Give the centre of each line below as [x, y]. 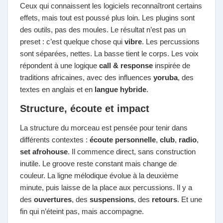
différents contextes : [55, 140]
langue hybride [120, 89]
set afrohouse [44, 152]
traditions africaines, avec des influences [87, 77]
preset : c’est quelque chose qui [72, 42]
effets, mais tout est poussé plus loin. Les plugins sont [107, 18]
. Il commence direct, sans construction [132, 152]
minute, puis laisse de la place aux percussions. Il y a [106, 187]
